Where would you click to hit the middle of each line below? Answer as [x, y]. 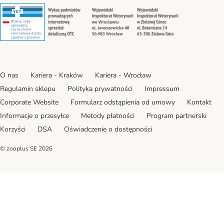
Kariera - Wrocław [123, 75]
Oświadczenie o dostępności [108, 129]
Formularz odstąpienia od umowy [123, 102]
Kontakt [199, 102]
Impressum [162, 89]
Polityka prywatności [100, 89]
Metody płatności [108, 116]
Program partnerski [176, 116]
